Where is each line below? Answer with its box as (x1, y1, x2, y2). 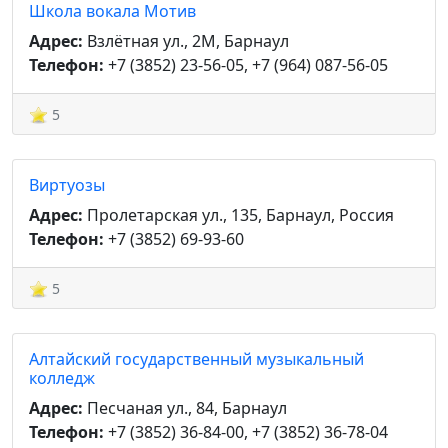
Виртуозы (29, 174, 105, 196)
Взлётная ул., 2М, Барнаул (83, 30, 289, 52)
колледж (29, 367, 95, 389)
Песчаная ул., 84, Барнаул (83, 397, 287, 419)
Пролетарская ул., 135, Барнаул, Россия (83, 204, 394, 226)
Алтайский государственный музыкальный (29, 348, 364, 370)
